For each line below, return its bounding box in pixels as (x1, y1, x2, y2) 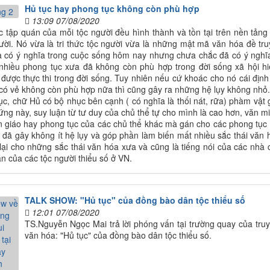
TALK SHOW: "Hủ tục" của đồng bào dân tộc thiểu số (24, 193, 245, 206)
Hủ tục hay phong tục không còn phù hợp (24, 2, 199, 14)
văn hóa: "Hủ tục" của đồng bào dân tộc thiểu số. (24, 228, 212, 241)
